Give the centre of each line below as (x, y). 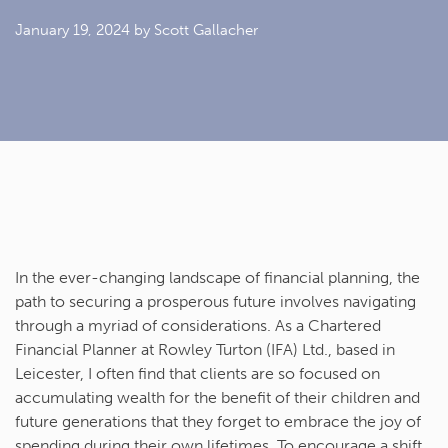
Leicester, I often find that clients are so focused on (197, 374)
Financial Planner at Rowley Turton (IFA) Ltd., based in (205, 350)
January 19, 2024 (74, 30)
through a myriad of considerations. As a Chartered (198, 326)
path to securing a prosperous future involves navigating (215, 302)
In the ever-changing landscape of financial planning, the (217, 278)
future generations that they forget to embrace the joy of (218, 422)
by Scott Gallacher (196, 30)
